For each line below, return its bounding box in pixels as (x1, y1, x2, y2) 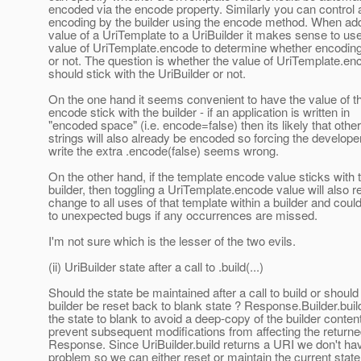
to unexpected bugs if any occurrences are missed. (48, 206, 317, 224)
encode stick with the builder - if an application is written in (48, 103, 350, 121)
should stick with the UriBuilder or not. (48, 64, 246, 82)
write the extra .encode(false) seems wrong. (48, 142, 279, 160)
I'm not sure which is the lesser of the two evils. (48, 232, 296, 250)
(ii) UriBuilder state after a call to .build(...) (48, 258, 263, 276)
